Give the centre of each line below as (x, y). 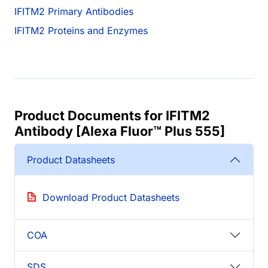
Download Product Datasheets (111, 198)
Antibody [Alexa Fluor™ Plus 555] (120, 131)
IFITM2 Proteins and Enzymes (81, 31)
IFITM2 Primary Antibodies (74, 12)
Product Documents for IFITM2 (112, 116)
